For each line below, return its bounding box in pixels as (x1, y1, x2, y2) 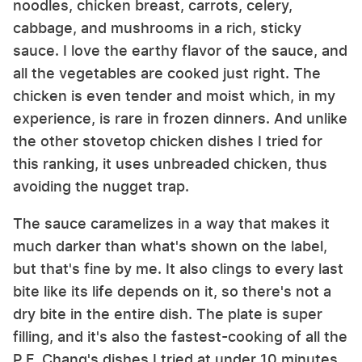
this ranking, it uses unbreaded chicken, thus (13, 155, 327, 173)
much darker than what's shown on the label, (13, 238, 327, 255)
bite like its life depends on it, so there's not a (13, 283, 331, 301)
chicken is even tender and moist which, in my (13, 87, 335, 105)
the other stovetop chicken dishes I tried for (13, 133, 322, 150)
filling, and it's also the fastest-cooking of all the (13, 328, 347, 346)
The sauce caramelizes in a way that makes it (13, 215, 330, 233)
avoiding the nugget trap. (13, 178, 189, 196)
